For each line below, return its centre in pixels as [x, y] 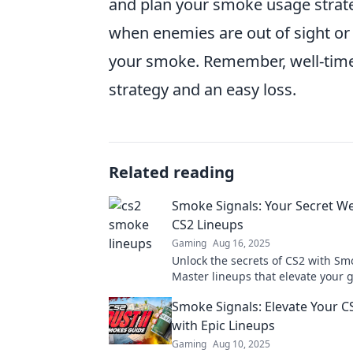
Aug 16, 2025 [242, 243]
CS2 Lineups [208, 225]
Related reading [172, 172]
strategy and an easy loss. [203, 89]
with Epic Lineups [223, 325]
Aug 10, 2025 [242, 344]
